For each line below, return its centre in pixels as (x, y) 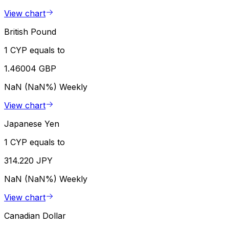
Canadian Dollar (35, 215)
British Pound (30, 31)
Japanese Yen (32, 123)
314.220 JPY (28, 160)
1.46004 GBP (30, 68)
